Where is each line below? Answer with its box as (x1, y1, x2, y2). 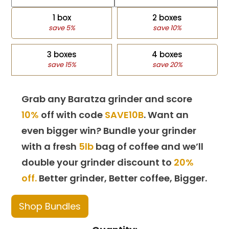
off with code (39, 108, 105, 121)
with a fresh (21, 140, 79, 153)
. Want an (144, 108, 189, 121)
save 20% (152, 59, 182, 70)
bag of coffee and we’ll (96, 140, 204, 153)
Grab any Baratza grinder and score (21, 92, 193, 105)
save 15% (47, 59, 76, 70)
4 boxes (152, 49, 183, 60)
